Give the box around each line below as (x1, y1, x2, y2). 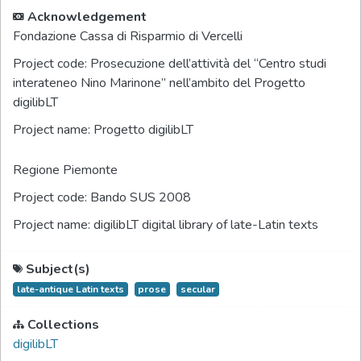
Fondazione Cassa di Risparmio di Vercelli (13, 27, 243, 45)
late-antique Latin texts (16, 283, 124, 296)
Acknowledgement (27, 8, 147, 26)
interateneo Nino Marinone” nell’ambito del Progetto (13, 74, 305, 92)
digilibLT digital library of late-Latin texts (93, 216, 318, 234)
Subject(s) (26, 260, 90, 278)
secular (180, 283, 215, 296)
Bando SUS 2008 (90, 189, 191, 206)
